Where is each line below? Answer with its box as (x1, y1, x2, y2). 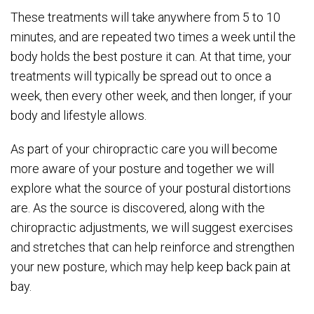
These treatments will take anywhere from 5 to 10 (11, 10, 280, 25)
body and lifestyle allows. (11, 108, 146, 123)
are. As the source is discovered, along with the (11, 200, 265, 216)
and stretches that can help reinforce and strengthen (11, 240, 294, 255)
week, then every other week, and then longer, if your (11, 88, 292, 104)
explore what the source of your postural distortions (11, 181, 291, 196)
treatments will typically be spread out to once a (11, 69, 271, 84)
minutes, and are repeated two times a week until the (11, 29, 296, 45)
